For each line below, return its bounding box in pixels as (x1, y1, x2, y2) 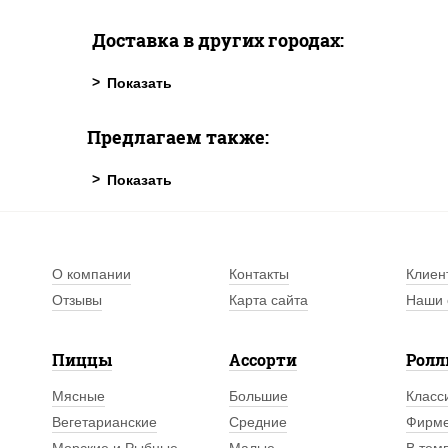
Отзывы (52, 292, 102, 308)
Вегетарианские (52, 414, 157, 430)
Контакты (229, 266, 290, 282)
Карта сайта (229, 292, 309, 308)
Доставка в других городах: (92, 28, 344, 52)
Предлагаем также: (87, 125, 269, 149)
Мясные (52, 388, 105, 404)
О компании (52, 266, 131, 282)
